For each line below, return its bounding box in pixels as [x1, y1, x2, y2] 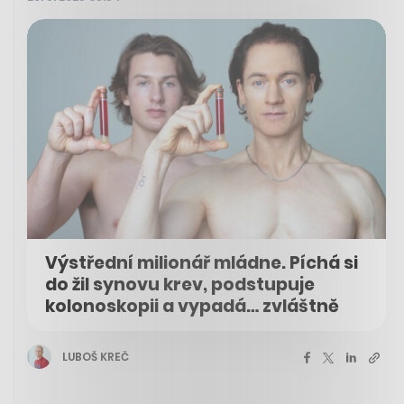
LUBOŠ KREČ [62, 348, 129, 364]
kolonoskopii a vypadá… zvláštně [45, 294, 339, 319]
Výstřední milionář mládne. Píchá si [45, 251, 358, 276]
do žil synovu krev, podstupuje [45, 272, 315, 298]
